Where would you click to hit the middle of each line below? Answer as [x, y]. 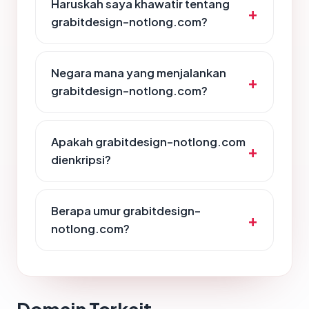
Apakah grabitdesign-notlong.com [148, 142]
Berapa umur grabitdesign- [126, 211]
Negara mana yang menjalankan [139, 73]
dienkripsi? [81, 160]
